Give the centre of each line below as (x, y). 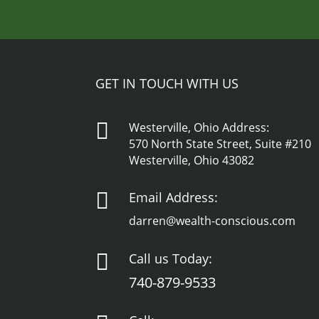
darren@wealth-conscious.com (213, 221)
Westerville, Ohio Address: (199, 127)
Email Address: (174, 198)
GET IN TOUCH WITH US (167, 83)
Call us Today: (171, 258)
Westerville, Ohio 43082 (192, 160)
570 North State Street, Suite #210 (220, 143)
